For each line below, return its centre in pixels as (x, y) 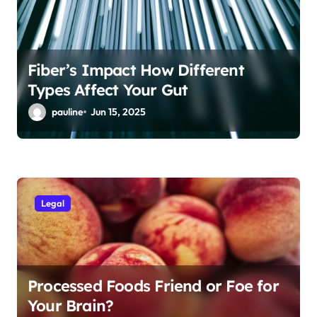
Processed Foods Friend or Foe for (153, 286)
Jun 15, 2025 (119, 111)
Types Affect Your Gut (108, 90)
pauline (68, 111)
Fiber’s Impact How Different (136, 70)
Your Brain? (71, 305)
